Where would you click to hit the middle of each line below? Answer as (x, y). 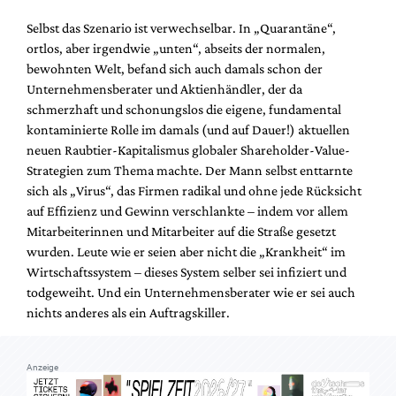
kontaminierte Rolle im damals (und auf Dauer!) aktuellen (188, 129)
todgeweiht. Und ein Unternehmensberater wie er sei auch (191, 292)
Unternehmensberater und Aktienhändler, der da (164, 88)
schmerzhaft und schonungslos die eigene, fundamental (184, 109)
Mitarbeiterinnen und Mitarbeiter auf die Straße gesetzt (181, 231)
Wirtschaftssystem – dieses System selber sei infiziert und (187, 271)
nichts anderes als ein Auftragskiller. (128, 312)
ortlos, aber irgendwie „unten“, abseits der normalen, (176, 48)
